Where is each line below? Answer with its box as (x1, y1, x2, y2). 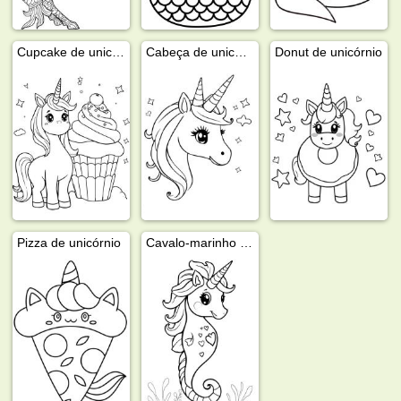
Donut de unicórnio (275, 44, 383, 59)
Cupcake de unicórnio (112, 44, 125, 59)
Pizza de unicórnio (17, 235, 122, 250)
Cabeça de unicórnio (235, 44, 248, 59)
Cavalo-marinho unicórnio (240, 235, 253, 250)
